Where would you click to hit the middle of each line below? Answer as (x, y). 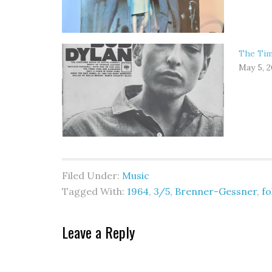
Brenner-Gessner (216, 191)
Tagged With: (94, 191)
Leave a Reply (98, 232)
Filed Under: (92, 175)
